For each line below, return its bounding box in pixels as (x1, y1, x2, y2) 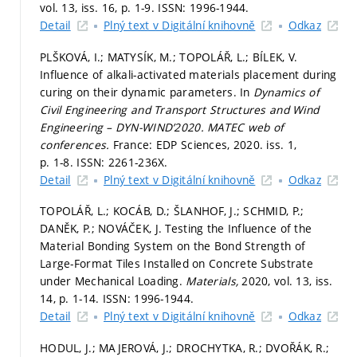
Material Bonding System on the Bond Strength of (40, 238, 306, 253)
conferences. (40, 136, 113, 152)
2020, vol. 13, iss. (241, 273, 333, 288)
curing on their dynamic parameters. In (40, 84, 253, 100)
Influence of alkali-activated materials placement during (40, 66, 337, 82)
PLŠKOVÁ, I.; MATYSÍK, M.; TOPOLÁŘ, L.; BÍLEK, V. (40, 49, 298, 65)
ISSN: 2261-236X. (76, 154, 168, 170)
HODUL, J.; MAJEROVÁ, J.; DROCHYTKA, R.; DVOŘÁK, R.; (40, 339, 330, 355)
